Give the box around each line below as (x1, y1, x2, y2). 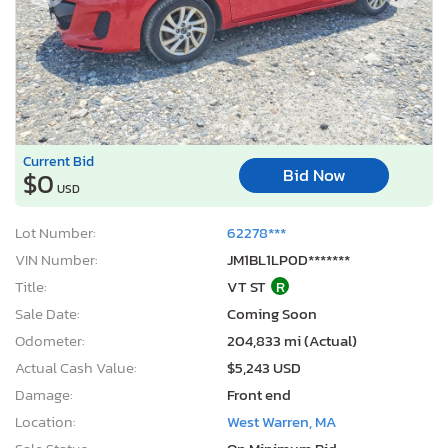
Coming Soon (227, 301, 317, 325)
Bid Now (282, 163, 346, 189)
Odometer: (15, 328, 85, 352)
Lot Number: (15, 220, 96, 244)
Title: (15, 274, 47, 298)
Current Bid (23, 150, 94, 171)
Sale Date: (15, 301, 80, 325)
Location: (15, 409, 76, 433)
